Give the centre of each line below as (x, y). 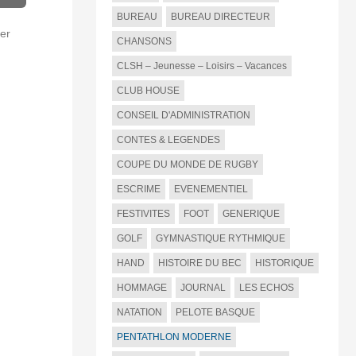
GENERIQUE (251, 214)
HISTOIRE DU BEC (199, 263)
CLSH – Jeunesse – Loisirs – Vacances (201, 66)
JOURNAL (203, 288)
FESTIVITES (143, 214)
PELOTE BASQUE (215, 313)
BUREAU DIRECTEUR (220, 17)
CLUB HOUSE (148, 91)
